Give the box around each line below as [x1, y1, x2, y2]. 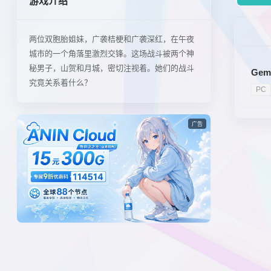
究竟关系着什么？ [28, 78, 92, 87]
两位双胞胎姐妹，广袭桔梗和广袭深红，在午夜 [28, 34, 194, 44]
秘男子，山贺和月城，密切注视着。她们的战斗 [28, 64, 194, 73]
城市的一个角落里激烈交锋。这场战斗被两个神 [28, 49, 194, 58]
